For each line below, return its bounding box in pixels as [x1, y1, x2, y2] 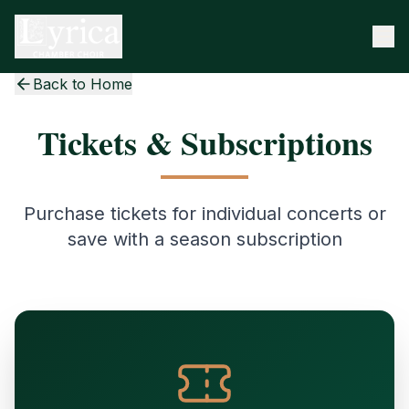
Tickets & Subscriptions [37, 119, 372, 166]
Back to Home [33, 75, 132, 93]
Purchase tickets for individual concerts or [23, 203, 386, 225]
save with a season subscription [67, 228, 342, 250]
